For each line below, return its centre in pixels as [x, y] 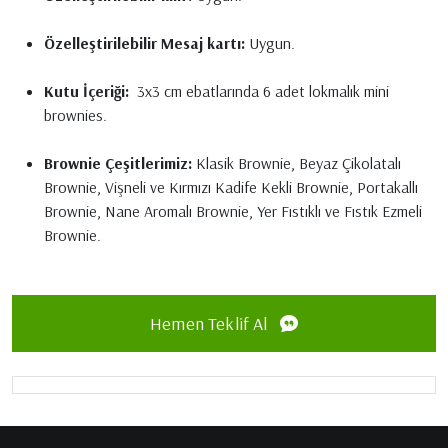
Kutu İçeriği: [88, 90]
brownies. [75, 114]
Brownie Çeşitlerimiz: [118, 162]
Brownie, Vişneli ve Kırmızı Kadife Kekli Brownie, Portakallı [231, 186]
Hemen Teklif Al [210, 323]
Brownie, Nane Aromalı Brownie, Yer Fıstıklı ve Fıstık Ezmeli [233, 210]
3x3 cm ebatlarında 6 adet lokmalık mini [261, 90]
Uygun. [270, 42]
